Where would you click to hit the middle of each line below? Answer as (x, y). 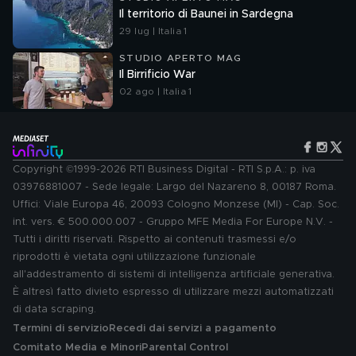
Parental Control (185, 348)
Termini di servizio (61, 329)
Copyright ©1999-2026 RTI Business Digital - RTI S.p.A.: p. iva (164, 170)
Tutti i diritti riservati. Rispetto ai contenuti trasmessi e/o (155, 240)
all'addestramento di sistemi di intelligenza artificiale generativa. (174, 275)
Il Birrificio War (157, 75)
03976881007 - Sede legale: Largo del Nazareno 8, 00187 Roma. (174, 187)
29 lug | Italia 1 (153, 31)
